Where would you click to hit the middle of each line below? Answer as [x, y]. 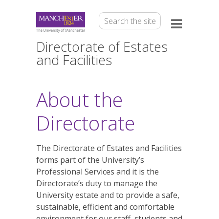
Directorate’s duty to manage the [97, 183]
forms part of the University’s [90, 160]
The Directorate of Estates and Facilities [109, 148]
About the [79, 99]
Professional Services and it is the [98, 172]
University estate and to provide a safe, [108, 195]
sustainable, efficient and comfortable [105, 207]
